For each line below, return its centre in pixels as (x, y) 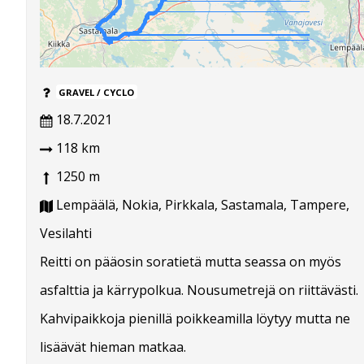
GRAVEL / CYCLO (97, 93)
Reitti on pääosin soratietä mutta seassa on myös (191, 262)
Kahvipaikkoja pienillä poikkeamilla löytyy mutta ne (195, 319)
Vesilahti (66, 234)
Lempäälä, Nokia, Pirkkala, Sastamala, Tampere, (201, 205)
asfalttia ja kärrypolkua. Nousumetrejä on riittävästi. (199, 290)
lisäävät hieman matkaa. (113, 347)
